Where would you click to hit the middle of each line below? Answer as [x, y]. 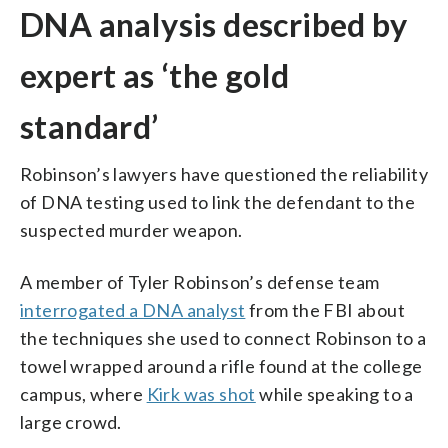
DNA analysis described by [213, 24]
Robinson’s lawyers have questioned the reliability [224, 173]
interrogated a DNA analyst [133, 309]
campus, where [83, 393]
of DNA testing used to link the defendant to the [218, 201]
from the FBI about [325, 309]
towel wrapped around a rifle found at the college [221, 365]
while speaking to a [334, 393]
